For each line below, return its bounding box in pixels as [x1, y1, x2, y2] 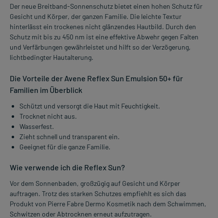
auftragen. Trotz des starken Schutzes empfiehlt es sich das [10, 189, 186, 198]
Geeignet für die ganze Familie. [19, 143, 110, 151]
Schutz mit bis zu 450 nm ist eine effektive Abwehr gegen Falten [10, 33, 199, 41]
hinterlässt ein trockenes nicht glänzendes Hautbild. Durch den [10, 22, 196, 31]
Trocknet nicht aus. [19, 112, 77, 121]
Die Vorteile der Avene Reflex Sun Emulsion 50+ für [10, 73, 183, 83]
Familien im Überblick [10, 85, 82, 95]
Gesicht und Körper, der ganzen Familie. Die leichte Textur [10, 12, 182, 21]
